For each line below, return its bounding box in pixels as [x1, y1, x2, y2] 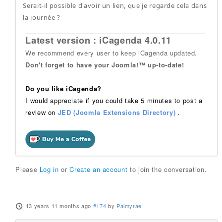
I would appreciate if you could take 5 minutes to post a [25, 96, 203, 105]
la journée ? [23, 13, 61, 22]
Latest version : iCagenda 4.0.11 [25, 34, 172, 47]
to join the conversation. [127, 165, 207, 174]
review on [25, 108, 58, 117]
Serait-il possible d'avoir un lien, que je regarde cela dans [23, 1, 207, 10]
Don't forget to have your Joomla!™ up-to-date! [25, 60, 184, 69]
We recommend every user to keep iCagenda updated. [25, 48, 198, 57]
